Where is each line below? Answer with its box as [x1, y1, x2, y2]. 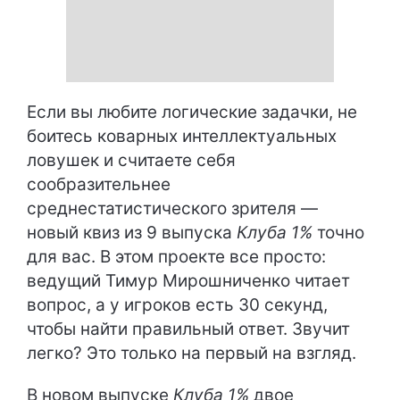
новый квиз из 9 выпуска [27, 222, 237, 243]
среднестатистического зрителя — [27, 198, 318, 219]
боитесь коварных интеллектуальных [27, 126, 337, 146]
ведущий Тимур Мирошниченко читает [27, 271, 350, 291]
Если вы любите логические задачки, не [27, 102, 357, 122]
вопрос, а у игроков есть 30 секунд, [27, 295, 328, 315]
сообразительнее [27, 174, 171, 195]
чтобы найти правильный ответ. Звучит [27, 319, 350, 339]
